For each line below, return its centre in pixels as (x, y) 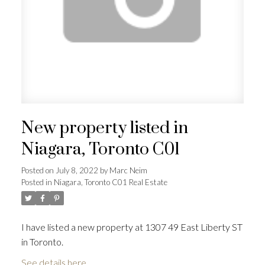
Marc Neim (128, 170)
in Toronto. (42, 241)
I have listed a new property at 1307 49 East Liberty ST (132, 227)
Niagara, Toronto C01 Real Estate (110, 182)
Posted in (36, 182)
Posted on (38, 170)
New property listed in (104, 128)
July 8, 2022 (77, 170)
